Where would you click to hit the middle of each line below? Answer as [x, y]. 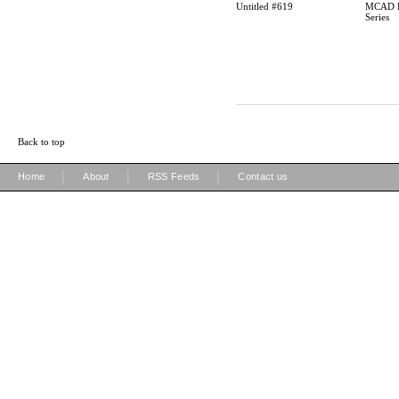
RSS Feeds [174, 176]
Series [377, 17]
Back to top [41, 142]
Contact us [263, 176]
